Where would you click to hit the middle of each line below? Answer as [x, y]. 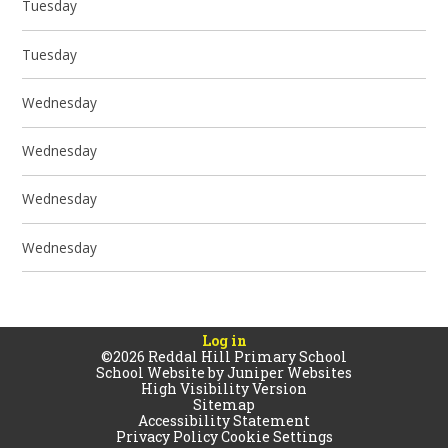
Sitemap [224, 404]
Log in [224, 340]
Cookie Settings [276, 436]
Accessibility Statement [224, 420]
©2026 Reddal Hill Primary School [224, 356]
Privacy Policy [166, 436]
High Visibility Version [224, 388]
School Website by [161, 372]
